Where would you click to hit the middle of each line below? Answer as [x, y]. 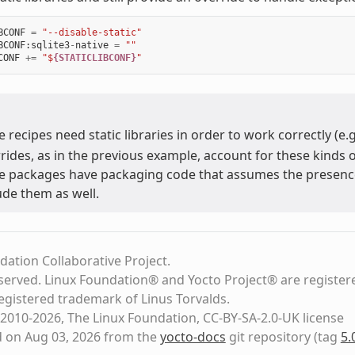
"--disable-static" [92, 32]
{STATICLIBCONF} [94, 57]
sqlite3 [50, 45]
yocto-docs [193, 336]
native [92, 45]
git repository [268, 336]
